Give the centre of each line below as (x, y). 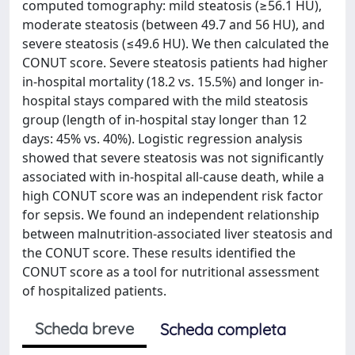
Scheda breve (84, 328)
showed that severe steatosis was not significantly (173, 158)
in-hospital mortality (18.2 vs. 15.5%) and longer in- (173, 82)
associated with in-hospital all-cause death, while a (173, 177)
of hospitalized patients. (94, 291)
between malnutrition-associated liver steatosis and (177, 234)
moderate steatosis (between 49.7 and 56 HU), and (174, 25)
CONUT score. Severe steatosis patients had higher (175, 63)
